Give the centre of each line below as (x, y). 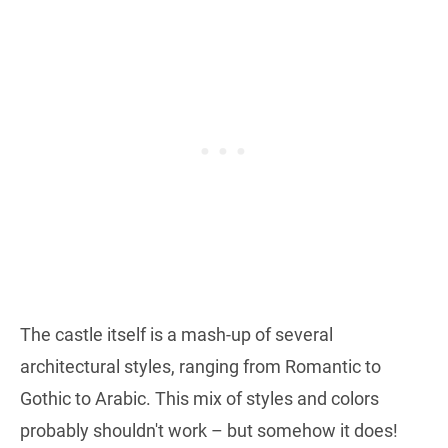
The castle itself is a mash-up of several (176, 334)
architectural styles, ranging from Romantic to (200, 366)
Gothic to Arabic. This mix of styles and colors (199, 398)
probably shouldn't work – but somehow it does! (209, 430)
